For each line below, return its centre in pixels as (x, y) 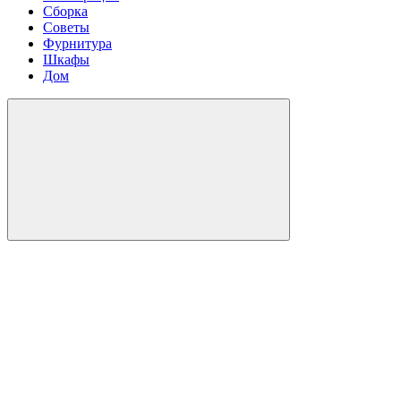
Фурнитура (77, 43)
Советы (66, 27)
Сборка (65, 11)
